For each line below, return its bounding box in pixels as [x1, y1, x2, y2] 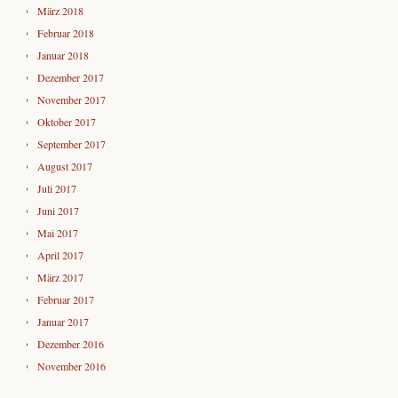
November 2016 [37, 358, 106, 373]
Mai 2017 [37, 225, 78, 240]
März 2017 [37, 269, 84, 284]
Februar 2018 [37, 25, 94, 40]
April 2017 [37, 247, 84, 262]
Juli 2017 [37, 180, 76, 195]
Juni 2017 [37, 203, 79, 218]
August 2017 [37, 158, 92, 173]
